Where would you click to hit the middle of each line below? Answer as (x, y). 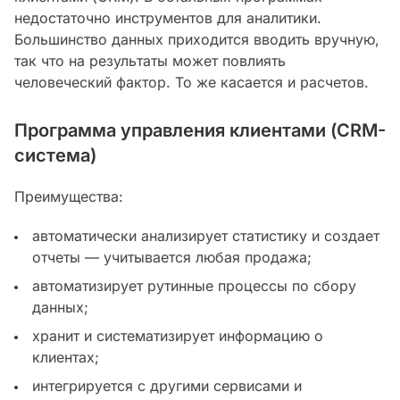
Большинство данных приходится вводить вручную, (197, 40)
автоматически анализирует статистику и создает (206, 236)
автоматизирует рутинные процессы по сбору (194, 286)
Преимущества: (69, 197)
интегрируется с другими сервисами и (167, 386)
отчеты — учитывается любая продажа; (172, 258)
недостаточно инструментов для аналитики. (168, 18)
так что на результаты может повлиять (150, 61)
